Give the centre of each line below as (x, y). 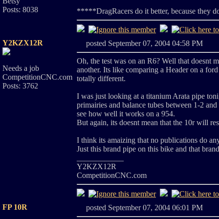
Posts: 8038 (20, 10)
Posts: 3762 (20, 86)
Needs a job (21, 68)
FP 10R (15, 207)
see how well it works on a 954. (126, 114)
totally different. (101, 78)
